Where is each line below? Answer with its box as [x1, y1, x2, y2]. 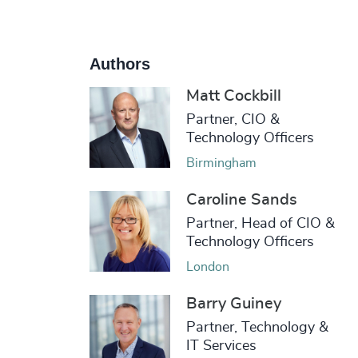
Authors [89, 55, 150, 74]
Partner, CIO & [185, 113, 280, 128]
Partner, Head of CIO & [185, 217, 335, 232]
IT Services [185, 339, 257, 354]
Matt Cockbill [185, 88, 281, 105]
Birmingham [185, 157, 257, 170]
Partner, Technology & [185, 320, 328, 336]
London [185, 261, 229, 274]
